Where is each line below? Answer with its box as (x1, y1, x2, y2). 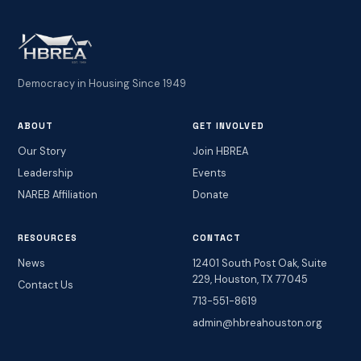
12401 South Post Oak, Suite (192, 255, 327, 270)
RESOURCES (17, 231, 77, 243)
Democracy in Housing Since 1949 (17, 76, 186, 90)
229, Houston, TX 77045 (192, 272, 308, 286)
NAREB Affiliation (17, 188, 98, 202)
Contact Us (17, 277, 73, 292)
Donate (192, 188, 229, 202)
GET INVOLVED (192, 120, 264, 132)
